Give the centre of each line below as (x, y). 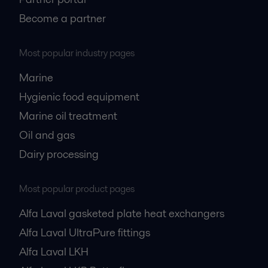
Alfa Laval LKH (54, 252)
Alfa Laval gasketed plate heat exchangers (122, 214)
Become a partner (63, 19)
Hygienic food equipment (79, 97)
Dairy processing (59, 154)
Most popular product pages (77, 189)
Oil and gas (47, 135)
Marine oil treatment (68, 116)
